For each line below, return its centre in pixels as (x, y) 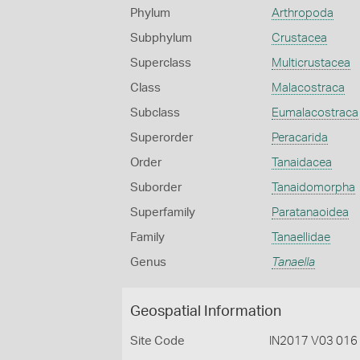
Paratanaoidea (310, 213)
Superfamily (163, 213)
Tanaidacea (301, 163)
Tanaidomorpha (313, 188)
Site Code (157, 341)
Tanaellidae (301, 237)
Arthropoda (302, 13)
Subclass (155, 113)
